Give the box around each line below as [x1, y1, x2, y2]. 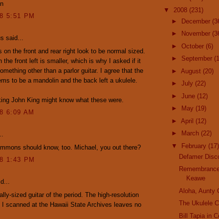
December [181, 17, 212, 25]
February [181, 142, 208, 150]
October [181, 42, 206, 50]
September [181, 55, 214, 63]
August [180, 67, 203, 75]
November [181, 30, 212, 38]
